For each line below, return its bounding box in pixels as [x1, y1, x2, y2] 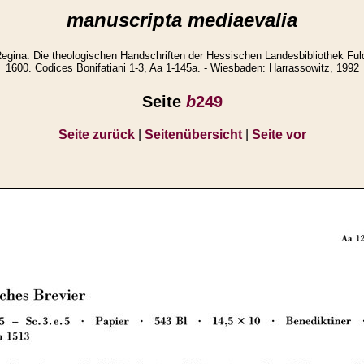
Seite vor [251, 127, 306, 141]
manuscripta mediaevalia [67, 9, 297, 31]
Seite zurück [58, 127, 135, 141]
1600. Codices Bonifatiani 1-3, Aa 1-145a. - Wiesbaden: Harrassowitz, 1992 [5, 62, 359, 75]
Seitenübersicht [144, 127, 242, 141]
